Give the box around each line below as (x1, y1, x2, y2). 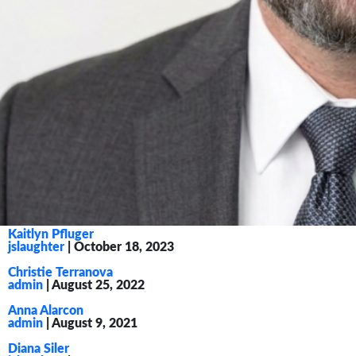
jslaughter (8, 241, 64, 253)
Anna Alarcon (8, 304, 83, 317)
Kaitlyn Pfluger (8, 228, 94, 241)
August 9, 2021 (52, 317, 137, 330)
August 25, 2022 (52, 279, 145, 292)
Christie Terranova (8, 266, 113, 279)
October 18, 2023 (74, 241, 174, 253)
